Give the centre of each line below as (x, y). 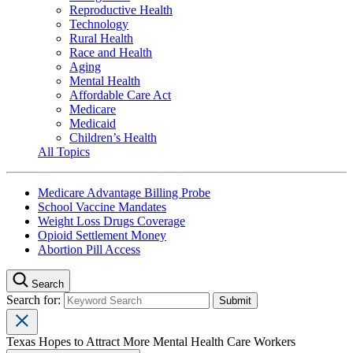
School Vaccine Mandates (102, 206)
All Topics (64, 151)
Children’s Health (113, 137)
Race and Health (111, 52)
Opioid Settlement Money (102, 235)
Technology (99, 24)
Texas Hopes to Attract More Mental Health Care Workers (151, 341)
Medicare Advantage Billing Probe (124, 192)
